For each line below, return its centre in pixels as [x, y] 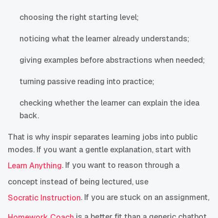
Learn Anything [35, 166]
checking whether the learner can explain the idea [109, 103]
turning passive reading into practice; [87, 82]
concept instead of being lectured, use [78, 182]
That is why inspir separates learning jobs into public [103, 137]
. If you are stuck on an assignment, [145, 198]
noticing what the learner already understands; [104, 39]
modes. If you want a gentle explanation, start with [99, 150]
